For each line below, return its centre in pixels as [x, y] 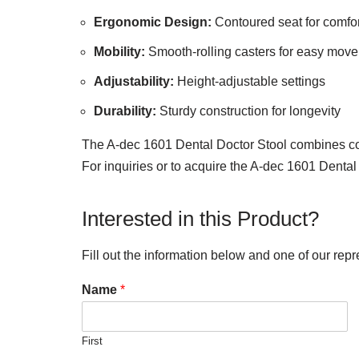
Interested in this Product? [200, 218]
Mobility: [119, 51]
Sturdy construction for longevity [248, 111]
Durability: [125, 111]
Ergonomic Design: [153, 22]
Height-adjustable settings [250, 81]
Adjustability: [134, 81]
